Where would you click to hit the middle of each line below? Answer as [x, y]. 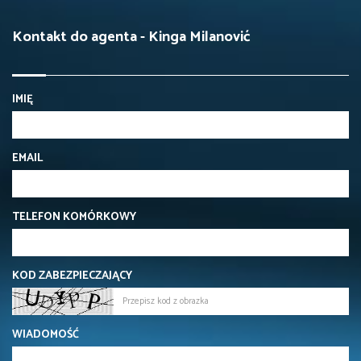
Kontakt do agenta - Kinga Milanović [131, 37]
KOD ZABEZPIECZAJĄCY [72, 276]
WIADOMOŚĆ [46, 334]
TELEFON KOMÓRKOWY [74, 217]
